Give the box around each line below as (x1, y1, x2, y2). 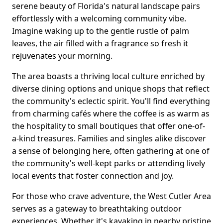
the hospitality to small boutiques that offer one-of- (12, 120, 205, 132)
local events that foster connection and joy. (12, 170, 174, 182)
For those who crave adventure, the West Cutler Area (12, 191, 211, 202)
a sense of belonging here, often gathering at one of (12, 145, 210, 157)
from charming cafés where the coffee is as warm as (12, 108, 210, 119)
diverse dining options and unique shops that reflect (12, 83, 210, 95)
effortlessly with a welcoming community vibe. (12, 13, 186, 24)
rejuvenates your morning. (12, 50, 112, 62)
